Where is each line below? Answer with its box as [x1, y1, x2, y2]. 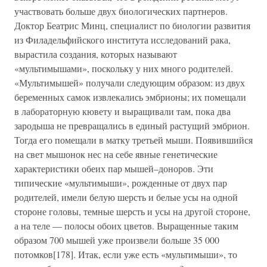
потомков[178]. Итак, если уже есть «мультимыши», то [14, 248, 237, 260]
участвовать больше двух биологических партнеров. [14, 5, 228, 17]
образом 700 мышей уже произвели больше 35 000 [14, 234, 219, 246]
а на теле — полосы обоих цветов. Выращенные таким [14, 219, 238, 232]
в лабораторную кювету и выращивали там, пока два [14, 105, 231, 117]
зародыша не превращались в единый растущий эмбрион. [14, 119, 250, 132]
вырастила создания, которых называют [14, 48, 177, 60]
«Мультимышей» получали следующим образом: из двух [14, 76, 245, 89]
